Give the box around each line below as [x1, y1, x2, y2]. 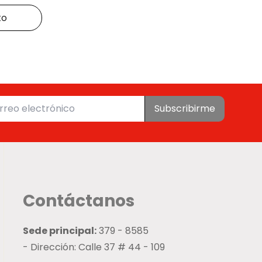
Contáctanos [22, 189, 135, 213]
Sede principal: [22, 224, 96, 238]
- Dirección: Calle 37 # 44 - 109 [22, 240, 165, 254]
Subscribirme [154, 101, 215, 115]
